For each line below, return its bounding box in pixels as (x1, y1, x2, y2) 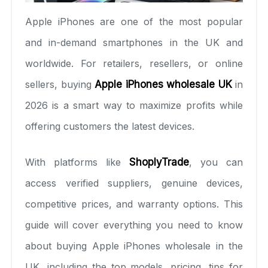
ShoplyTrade (129, 156, 189, 168)
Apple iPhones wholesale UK (95, 78, 232, 90)
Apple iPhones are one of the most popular (25, 15, 243, 28)
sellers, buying (25, 78, 95, 90)
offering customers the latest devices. (25, 120, 194, 132)
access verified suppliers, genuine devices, (25, 176, 243, 189)
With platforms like (25, 156, 129, 168)
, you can (189, 156, 243, 168)
